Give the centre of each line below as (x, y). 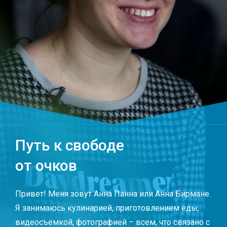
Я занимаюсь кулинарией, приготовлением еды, (107, 208)
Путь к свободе (70, 145)
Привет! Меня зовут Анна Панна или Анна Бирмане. (113, 194)
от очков (46, 165)
